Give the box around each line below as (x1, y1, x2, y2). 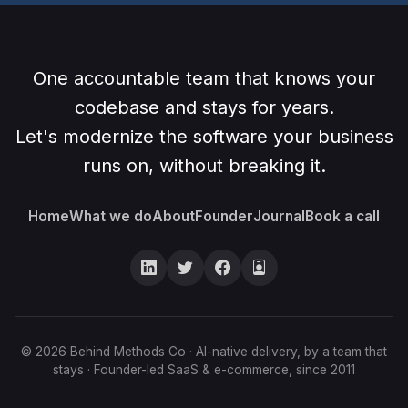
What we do (69, 208, 152, 226)
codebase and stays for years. (74, 96, 334, 118)
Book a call (305, 208, 380, 226)
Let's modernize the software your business (15, 125, 393, 148)
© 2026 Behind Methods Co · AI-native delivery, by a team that (21, 344, 387, 360)
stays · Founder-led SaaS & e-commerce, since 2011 (53, 362, 355, 378)
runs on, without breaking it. (82, 154, 326, 177)
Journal (253, 208, 305, 226)
